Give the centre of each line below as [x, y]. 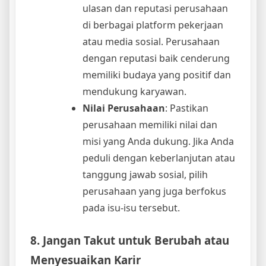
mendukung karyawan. [134, 92]
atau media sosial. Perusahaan [151, 42]
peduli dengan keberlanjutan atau [159, 158]
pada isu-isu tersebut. [131, 208]
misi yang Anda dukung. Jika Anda [158, 142]
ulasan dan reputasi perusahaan [155, 9]
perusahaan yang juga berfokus [154, 191]
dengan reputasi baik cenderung [156, 58]
